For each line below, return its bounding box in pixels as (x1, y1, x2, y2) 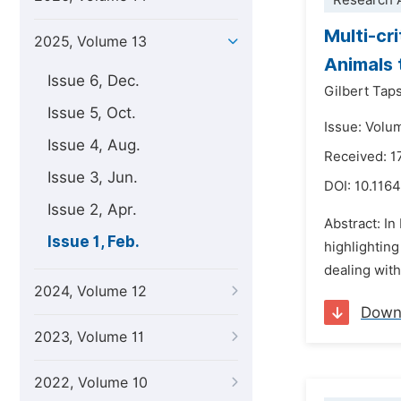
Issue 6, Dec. (47, 72, 140, 90)
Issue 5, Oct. (47, 104, 136, 122)
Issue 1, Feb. (47, 233, 140, 251)
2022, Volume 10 (34, 374, 148, 391)
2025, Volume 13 (34, 33, 147, 50)
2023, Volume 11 (34, 328, 144, 346)
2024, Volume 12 (34, 283, 147, 300)
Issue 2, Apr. (47, 200, 137, 218)
